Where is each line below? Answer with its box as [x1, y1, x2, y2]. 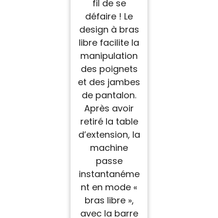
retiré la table [80, 115, 138, 128]
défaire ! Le [85, 10, 133, 23]
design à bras [79, 23, 139, 36]
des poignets [80, 63, 138, 75]
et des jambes [78, 76, 140, 89]
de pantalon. [82, 89, 136, 102]
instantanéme [78, 168, 140, 181]
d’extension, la [78, 128, 140, 141]
